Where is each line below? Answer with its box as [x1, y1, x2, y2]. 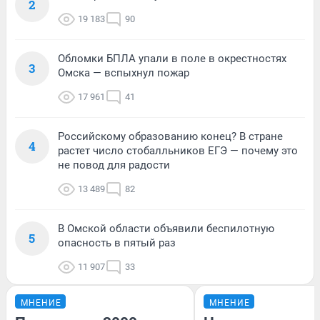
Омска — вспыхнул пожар [58, 66, 189, 79]
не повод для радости [58, 158, 170, 171]
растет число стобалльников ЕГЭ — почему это [58, 144, 298, 157]
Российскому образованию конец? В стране [58, 129, 283, 143]
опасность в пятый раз [58, 236, 176, 249]
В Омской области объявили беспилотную [58, 221, 274, 235]
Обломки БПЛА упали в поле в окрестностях [58, 51, 286, 65]
